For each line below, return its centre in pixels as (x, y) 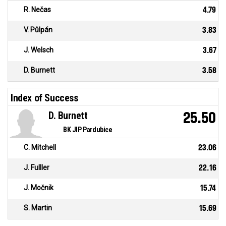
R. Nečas (37, 10)
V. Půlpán (38, 30)
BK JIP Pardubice (88, 130)
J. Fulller (37, 168)
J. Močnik (39, 188)
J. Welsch (39, 50)
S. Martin (38, 208)
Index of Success (44, 98)
